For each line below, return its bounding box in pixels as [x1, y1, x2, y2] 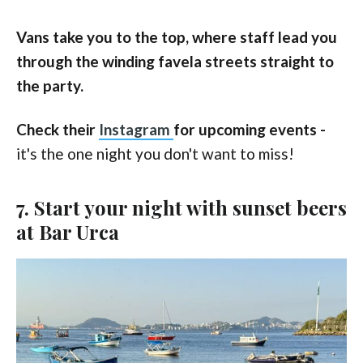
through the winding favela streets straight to [16, 51, 334, 70]
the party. [16, 75, 83, 95]
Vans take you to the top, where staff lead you [16, 27, 337, 46]
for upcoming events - [173, 119, 326, 139]
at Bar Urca [16, 218, 119, 245]
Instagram [99, 119, 173, 139]
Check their [16, 119, 99, 139]
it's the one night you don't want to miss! [16, 143, 294, 163]
